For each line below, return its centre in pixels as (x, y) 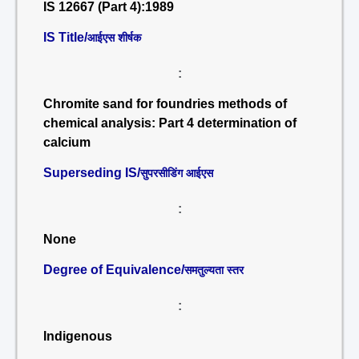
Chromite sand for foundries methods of (165, 104)
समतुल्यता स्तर (214, 270)
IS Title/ (65, 37)
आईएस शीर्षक (114, 38)
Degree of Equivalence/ (114, 270)
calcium (67, 142)
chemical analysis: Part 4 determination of (170, 123)
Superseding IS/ (92, 173)
